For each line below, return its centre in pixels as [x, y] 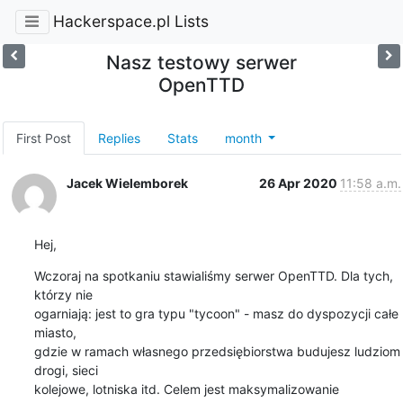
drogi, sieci [66, 370]
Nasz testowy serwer [201, 62]
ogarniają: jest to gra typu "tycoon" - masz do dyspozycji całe [216, 313]
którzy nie [63, 294]
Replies [119, 138]
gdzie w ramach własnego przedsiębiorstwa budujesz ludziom [217, 351]
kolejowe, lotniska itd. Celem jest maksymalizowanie [186, 389]
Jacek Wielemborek [127, 183]
